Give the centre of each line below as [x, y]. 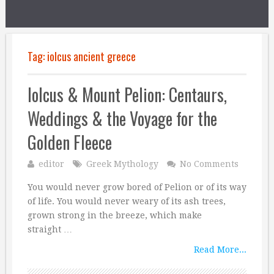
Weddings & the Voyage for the [122, 118]
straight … [50, 229]
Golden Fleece [70, 142]
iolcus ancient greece [91, 56]
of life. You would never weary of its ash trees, [127, 201]
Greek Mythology [122, 164]
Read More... [220, 250]
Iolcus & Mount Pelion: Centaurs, [127, 94]
